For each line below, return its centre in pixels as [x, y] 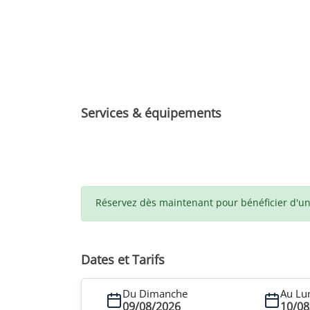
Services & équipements [151, 113]
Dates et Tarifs [123, 259]
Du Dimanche [155, 293]
